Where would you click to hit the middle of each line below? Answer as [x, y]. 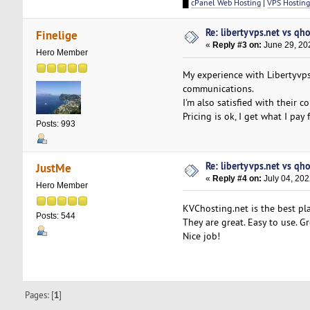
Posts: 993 [55, 124]
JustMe [54, 168]
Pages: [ [40, 295]
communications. [218, 89]
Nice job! [201, 236]
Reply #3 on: [237, 45]
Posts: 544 [55, 216]
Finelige [57, 35]
